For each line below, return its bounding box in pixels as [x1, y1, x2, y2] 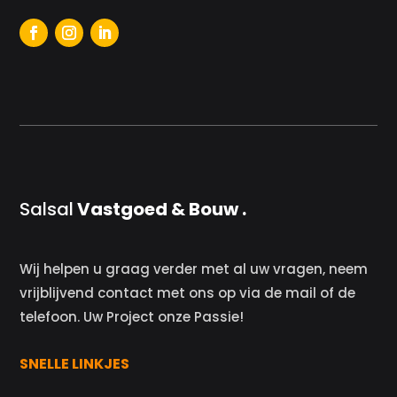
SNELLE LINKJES [19, 354, 130, 374]
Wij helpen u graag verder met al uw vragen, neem [19, 260, 369, 278]
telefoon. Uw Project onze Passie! [19, 307, 245, 326]
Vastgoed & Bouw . [74, 197, 247, 222]
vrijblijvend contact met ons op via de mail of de [19, 284, 356, 302]
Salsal [19, 197, 74, 222]
